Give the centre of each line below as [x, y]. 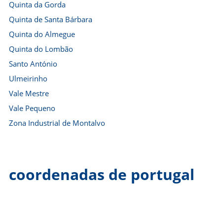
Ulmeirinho [28, 78]
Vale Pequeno [32, 108]
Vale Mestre [29, 93]
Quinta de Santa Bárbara [51, 19]
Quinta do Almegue [42, 34]
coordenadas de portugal [102, 175]
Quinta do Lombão [41, 49]
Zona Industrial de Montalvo [57, 123]
